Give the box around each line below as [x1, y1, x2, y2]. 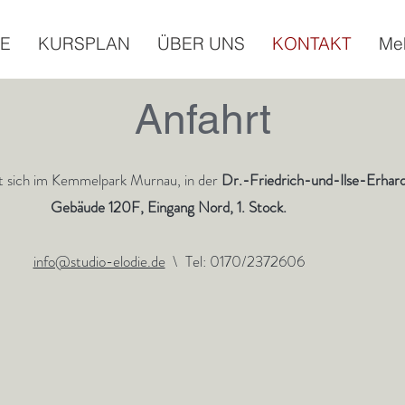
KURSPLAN [38, 33, 130, 54]
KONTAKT [272, 33, 352, 54]
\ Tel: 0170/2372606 [165, 250, 305, 272]
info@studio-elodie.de [33, 250, 165, 272]
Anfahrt [134, 95, 271, 143]
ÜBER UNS [157, 33, 245, 54]
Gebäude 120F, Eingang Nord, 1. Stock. [51, 196, 287, 218]
